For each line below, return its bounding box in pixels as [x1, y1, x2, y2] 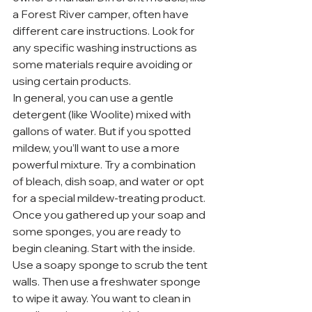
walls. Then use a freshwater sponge [13, 274, 203, 288]
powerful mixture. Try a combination [13, 157, 198, 171]
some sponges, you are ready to [13, 224, 183, 238]
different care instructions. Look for [13, 24, 197, 38]
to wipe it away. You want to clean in [13, 291, 193, 305]
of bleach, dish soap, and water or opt [13, 174, 206, 188]
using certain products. [13, 74, 131, 88]
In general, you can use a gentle [13, 91, 175, 104]
